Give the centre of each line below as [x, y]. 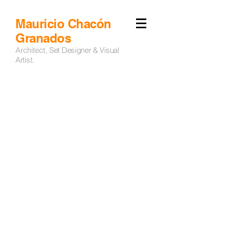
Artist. [25, 60]
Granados [45, 38]
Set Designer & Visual [84, 50]
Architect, [32, 50]
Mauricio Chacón [63, 24]
